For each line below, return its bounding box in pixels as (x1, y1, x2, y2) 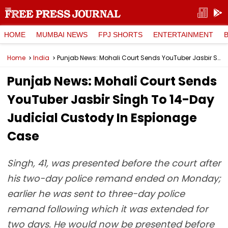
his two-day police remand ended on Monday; (7, 172, 221, 185)
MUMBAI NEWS (36, 30, 88, 39)
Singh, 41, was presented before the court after (7, 157, 221, 169)
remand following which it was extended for (7, 203, 208, 215)
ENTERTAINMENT (153, 30, 213, 39)
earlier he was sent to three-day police (7, 187, 185, 200)
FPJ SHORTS (98, 30, 142, 39)
